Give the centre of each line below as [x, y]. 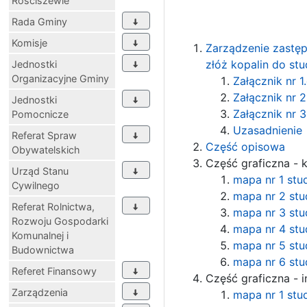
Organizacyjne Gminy [60, 79]
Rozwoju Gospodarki [60, 221]
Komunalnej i [40, 236]
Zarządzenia [40, 293]
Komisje [29, 43]
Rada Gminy [39, 22]
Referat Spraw [44, 136]
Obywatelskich [46, 150]
